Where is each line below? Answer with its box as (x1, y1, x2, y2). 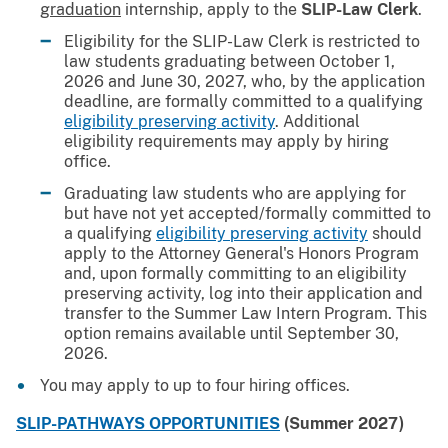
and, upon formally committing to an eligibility (64, 263, 407, 283)
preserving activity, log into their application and (64, 283, 423, 303)
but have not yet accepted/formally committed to (64, 203, 431, 223)
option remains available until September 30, (64, 323, 399, 343)
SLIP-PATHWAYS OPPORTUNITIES (16, 413, 280, 433)
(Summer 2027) (280, 413, 404, 433)
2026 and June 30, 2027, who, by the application (64, 71, 425, 91)
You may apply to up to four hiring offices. (40, 375, 350, 395)
